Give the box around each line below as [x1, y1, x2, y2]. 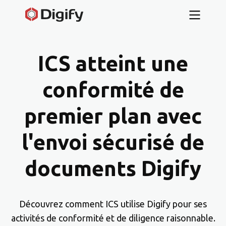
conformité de [42, 78, 184, 101]
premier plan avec [24, 104, 202, 128]
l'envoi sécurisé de [22, 130, 204, 154]
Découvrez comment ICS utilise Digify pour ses [19, 199, 207, 209]
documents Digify [25, 156, 201, 180]
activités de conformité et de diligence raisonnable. [11, 213, 215, 223]
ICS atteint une [38, 51, 188, 75]
